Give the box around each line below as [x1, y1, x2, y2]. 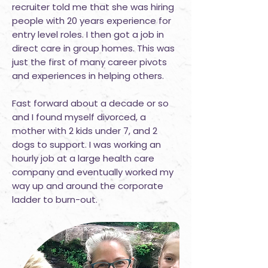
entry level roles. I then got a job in [12, 28, 164, 41]
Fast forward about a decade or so [12, 97, 169, 109]
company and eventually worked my [12, 166, 173, 178]
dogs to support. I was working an [12, 138, 161, 151]
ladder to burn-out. [12, 193, 100, 206]
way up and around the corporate [12, 179, 163, 192]
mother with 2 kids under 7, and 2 [12, 124, 157, 137]
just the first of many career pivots [12, 56, 167, 68]
